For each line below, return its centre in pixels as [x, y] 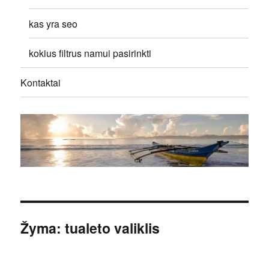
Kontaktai [41, 82]
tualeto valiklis [113, 228]
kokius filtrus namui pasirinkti [90, 53]
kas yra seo [53, 23]
